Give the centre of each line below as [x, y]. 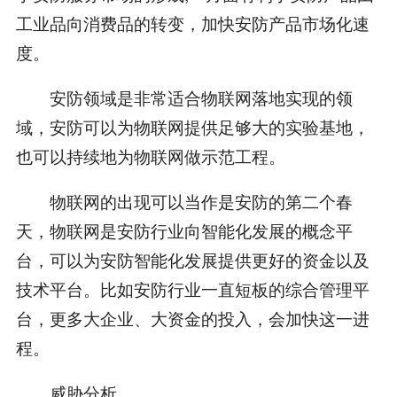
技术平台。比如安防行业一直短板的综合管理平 [192, 288]
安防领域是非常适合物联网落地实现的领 [184, 97]
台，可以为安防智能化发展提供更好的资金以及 [192, 259]
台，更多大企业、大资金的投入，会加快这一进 [192, 318]
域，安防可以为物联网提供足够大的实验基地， [192, 127]
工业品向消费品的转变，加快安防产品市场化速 [192, 23]
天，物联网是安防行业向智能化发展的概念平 [184, 230]
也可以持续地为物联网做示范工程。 [150, 156]
